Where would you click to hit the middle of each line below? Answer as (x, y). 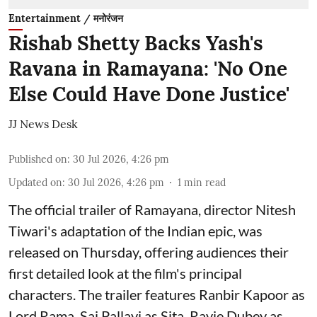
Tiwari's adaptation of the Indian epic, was (136, 230)
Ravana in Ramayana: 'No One (148, 68)
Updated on (35, 182)
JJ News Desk (43, 123)
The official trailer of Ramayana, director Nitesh (152, 209)
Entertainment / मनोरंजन (66, 18)
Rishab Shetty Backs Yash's (136, 43)
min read (205, 182)
